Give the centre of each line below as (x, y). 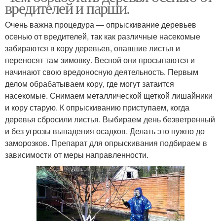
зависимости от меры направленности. (77, 154)
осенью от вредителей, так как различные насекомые (103, 36)
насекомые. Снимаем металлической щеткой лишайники (109, 95)
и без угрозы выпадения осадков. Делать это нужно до (105, 131)
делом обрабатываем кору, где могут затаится (90, 83)
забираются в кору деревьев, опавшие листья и (92, 48)
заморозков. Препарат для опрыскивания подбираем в (106, 143)
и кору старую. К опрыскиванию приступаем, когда (97, 107)
